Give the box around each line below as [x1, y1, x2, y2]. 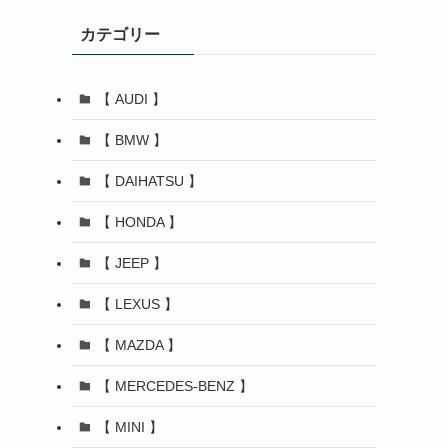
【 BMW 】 [96, 131, 167, 148]
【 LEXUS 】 [96, 295, 178, 312]
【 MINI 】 [96, 418, 163, 435]
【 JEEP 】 [96, 254, 167, 271]
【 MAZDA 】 [96, 336, 181, 353]
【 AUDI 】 [96, 90, 166, 107]
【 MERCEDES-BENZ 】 [96, 377, 253, 394]
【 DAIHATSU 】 [96, 172, 202, 189]
